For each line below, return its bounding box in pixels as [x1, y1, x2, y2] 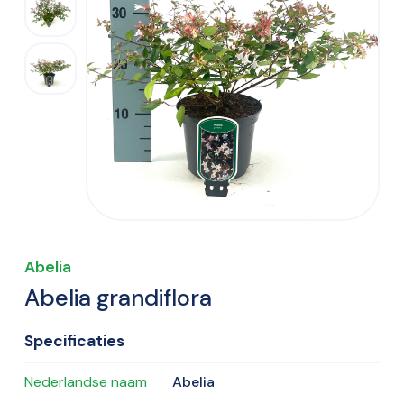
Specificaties [24, 331, 124, 352]
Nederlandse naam [24, 372, 147, 392]
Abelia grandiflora [24, 283, 212, 314]
